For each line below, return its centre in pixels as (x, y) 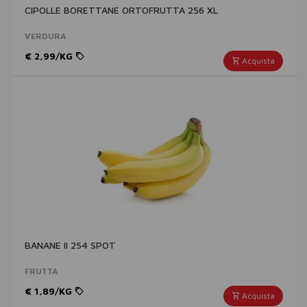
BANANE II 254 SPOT (70, 245)
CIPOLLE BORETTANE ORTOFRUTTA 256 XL (121, 10)
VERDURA (45, 36)
